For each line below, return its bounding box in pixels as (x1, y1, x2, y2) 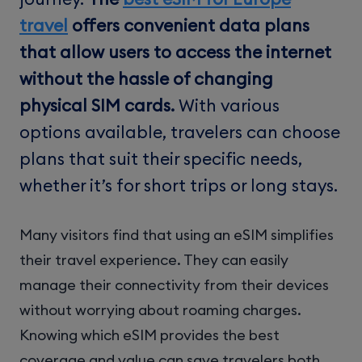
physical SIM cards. (19, 94, 175, 116)
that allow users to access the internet (19, 40, 331, 63)
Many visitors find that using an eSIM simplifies (19, 225, 334, 244)
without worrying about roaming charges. (19, 300, 301, 319)
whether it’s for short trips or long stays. (19, 174, 338, 196)
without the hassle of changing (19, 67, 273, 90)
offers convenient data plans (68, 14, 309, 36)
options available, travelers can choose (19, 120, 340, 143)
